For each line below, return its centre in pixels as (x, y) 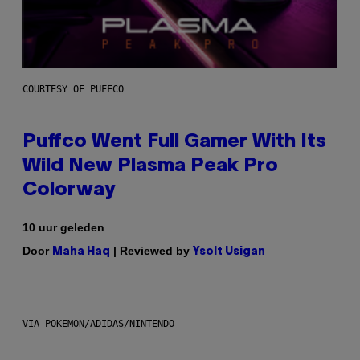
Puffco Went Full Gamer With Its (174, 142)
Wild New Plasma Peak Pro (150, 166)
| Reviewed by (151, 250)
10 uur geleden (63, 227)
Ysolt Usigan (229, 252)
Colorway (69, 190)
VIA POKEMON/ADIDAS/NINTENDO (98, 323)
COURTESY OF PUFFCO (73, 89)
